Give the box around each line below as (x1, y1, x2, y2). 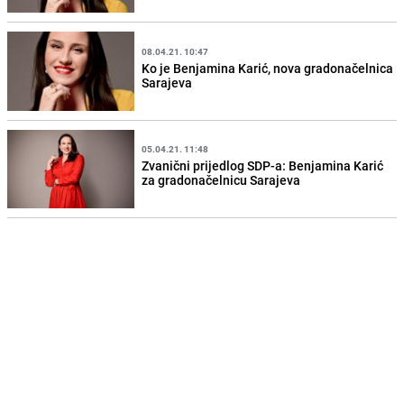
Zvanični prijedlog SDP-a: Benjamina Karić (142, 157, 384, 175)
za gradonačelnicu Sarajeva (142, 171, 301, 189)
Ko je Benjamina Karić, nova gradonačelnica (142, 59, 394, 77)
